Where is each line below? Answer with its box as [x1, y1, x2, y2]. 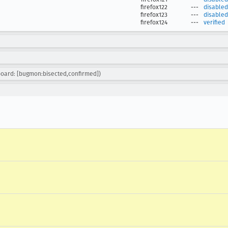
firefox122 [140, 4, 167, 11]
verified [204, 19, 225, 26]
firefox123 [140, 11, 167, 18]
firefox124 [140, 19, 167, 26]
